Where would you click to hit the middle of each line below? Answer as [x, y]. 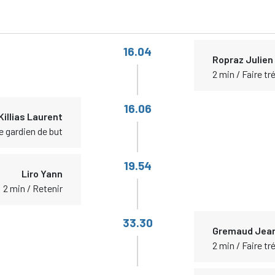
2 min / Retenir [33, 188]
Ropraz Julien [243, 59]
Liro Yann [42, 173]
